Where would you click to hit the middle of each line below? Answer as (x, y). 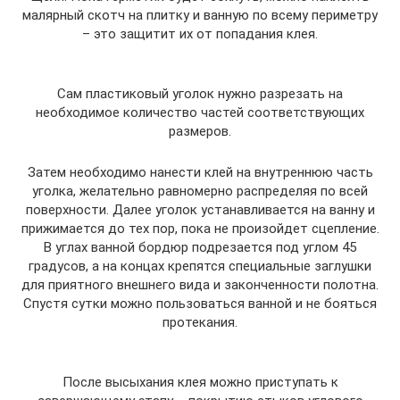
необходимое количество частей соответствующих (200, 112)
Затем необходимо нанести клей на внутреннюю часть (200, 172)
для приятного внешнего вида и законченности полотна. (200, 285)
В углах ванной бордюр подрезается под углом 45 (200, 247)
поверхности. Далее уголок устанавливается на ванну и (200, 210)
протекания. (200, 322)
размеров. (200, 131)
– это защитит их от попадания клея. (200, 34)
